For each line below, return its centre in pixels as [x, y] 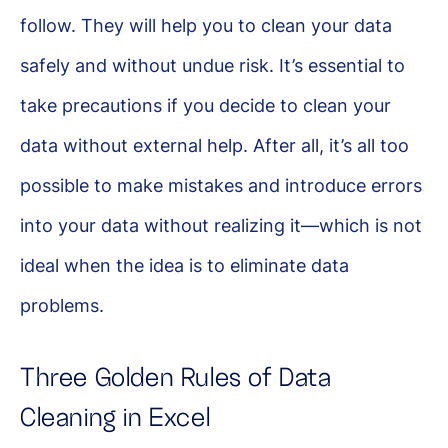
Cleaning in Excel [115, 417]
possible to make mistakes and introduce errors [221, 185]
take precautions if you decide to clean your [205, 105]
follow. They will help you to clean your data [206, 25]
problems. [62, 305]
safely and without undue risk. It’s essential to [212, 65]
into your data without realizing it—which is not [221, 225]
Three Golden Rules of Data [176, 377]
